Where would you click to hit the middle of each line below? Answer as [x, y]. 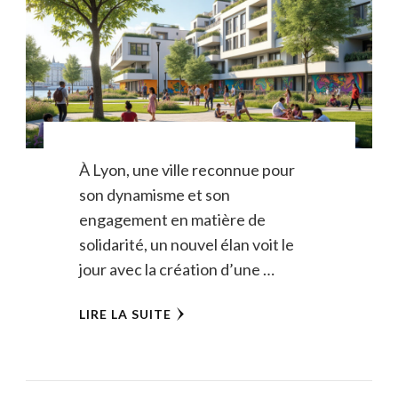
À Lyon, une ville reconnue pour [187, 170]
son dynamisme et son [154, 195]
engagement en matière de [172, 220]
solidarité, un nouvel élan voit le [186, 245]
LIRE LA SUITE [125, 314]
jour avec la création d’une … [176, 270]
